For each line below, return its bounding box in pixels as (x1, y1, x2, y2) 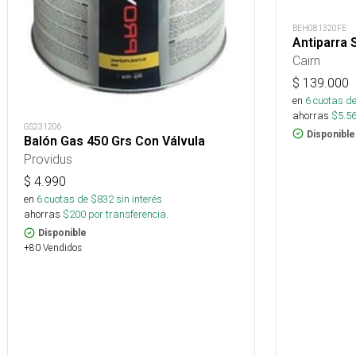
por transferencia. (86, 207, 168, 221)
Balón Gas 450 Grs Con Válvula (24, 133, 205, 149)
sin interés (116, 192, 162, 206)
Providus (24, 150, 72, 167)
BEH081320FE (292, 22, 346, 33)
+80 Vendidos (24, 241, 82, 253)
